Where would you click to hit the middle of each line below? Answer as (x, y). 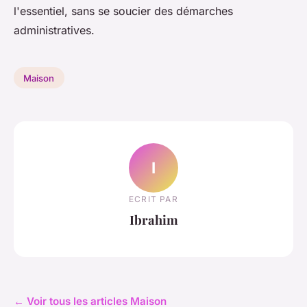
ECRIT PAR (153, 199)
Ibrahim (153, 220)
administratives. (54, 30)
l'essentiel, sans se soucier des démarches (123, 11)
